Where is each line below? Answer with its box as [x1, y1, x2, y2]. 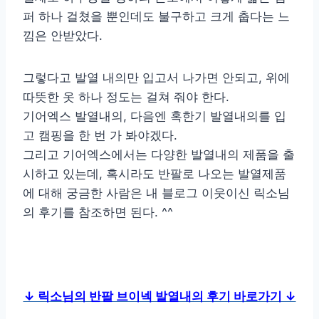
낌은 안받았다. [23, 28, 103, 43]
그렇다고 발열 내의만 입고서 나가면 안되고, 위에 [23, 70, 290, 85]
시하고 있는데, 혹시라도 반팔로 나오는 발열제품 [23, 167, 286, 182]
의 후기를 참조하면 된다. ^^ [23, 205, 173, 220]
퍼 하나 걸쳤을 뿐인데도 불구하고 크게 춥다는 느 [23, 9, 290, 24]
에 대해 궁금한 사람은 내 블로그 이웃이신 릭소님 [23, 186, 290, 201]
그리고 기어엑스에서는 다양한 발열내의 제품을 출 [23, 147, 295, 162]
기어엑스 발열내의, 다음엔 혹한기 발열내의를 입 [23, 109, 286, 124]
